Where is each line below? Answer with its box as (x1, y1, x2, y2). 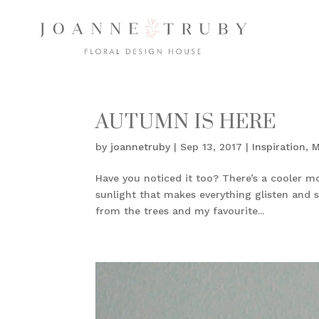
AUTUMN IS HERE (95, 110, 277, 135)
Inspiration (252, 141, 306, 153)
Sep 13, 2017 (180, 141, 243, 153)
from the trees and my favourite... (95, 205, 265, 217)
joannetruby (110, 141, 171, 153)
